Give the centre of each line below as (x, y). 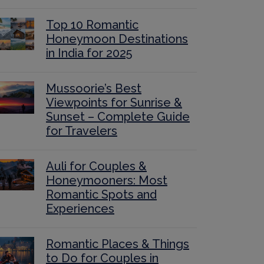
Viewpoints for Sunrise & (114, 103)
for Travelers (82, 131)
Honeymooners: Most (107, 180)
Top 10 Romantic (92, 25)
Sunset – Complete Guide (118, 117)
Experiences (80, 209)
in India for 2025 (89, 53)
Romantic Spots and (101, 194)
